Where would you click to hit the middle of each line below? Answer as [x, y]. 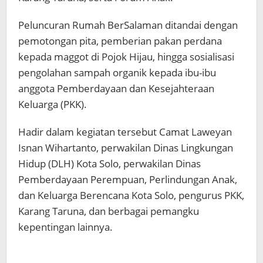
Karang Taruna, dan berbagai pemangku [109, 211]
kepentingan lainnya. [65, 227]
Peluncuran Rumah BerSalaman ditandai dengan [128, 25]
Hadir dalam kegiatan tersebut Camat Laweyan [125, 131]
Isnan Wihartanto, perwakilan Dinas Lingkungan [126, 147]
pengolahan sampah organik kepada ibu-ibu [117, 72]
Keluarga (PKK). [53, 104]
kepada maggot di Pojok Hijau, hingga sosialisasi [126, 56]
